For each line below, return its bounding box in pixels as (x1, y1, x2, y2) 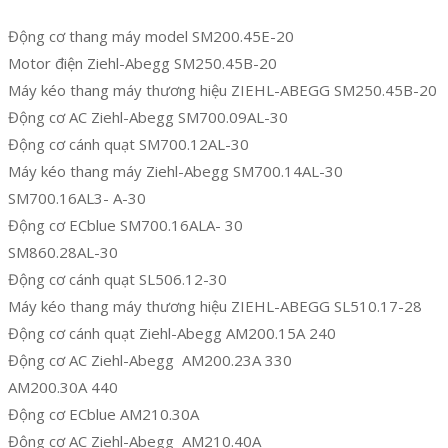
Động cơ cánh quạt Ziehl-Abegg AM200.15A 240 (8, 323, 336, 344)
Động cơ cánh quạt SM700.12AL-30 (8, 134, 249, 155)
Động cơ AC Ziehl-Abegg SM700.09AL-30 (8, 107, 288, 128)
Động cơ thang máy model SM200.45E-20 (8, 26, 294, 47)
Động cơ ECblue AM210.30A (8, 404, 199, 425)
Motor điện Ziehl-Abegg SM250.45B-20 (8, 53, 277, 74)
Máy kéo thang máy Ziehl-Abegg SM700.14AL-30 (8, 161, 343, 182)
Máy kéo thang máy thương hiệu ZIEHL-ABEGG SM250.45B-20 (8, 80, 437, 101)
